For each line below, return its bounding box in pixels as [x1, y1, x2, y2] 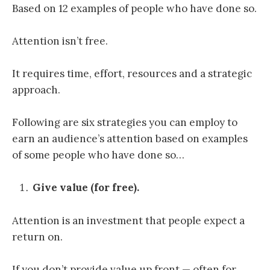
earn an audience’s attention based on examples [12, 132, 248, 146]
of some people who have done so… [12, 148, 184, 162]
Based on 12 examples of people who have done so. [12, 1, 257, 15]
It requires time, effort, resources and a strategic [12, 67, 252, 81]
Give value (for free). [33, 181, 139, 195]
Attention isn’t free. [12, 34, 108, 48]
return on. [12, 230, 63, 243]
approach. [12, 83, 60, 97]
